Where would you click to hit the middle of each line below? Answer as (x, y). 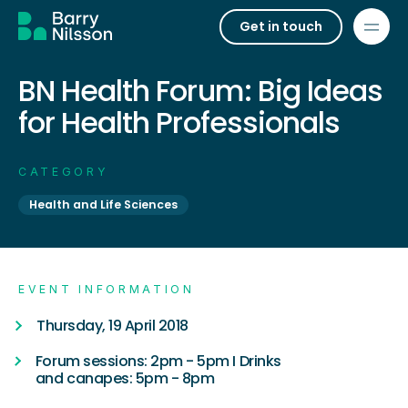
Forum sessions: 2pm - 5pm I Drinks (158, 361)
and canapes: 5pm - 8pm (125, 378)
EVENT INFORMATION (107, 289)
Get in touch (281, 26)
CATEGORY (64, 172)
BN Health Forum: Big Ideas (201, 91)
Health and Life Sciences (103, 204)
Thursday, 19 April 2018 (112, 326)
